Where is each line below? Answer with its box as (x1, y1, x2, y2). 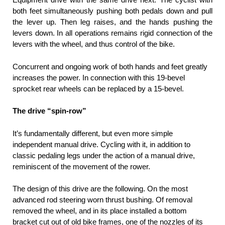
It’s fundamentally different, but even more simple (13, 129, 173, 138)
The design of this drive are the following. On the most (13, 184, 188, 193)
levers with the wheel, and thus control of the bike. (13, 40, 175, 49)
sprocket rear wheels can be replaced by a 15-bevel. (13, 84, 184, 93)
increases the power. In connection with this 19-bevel (13, 73, 185, 82)
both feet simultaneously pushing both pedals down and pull (13, 7, 212, 16)
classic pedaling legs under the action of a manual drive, (13, 151, 195, 160)
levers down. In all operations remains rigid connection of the (13, 29, 212, 38)
